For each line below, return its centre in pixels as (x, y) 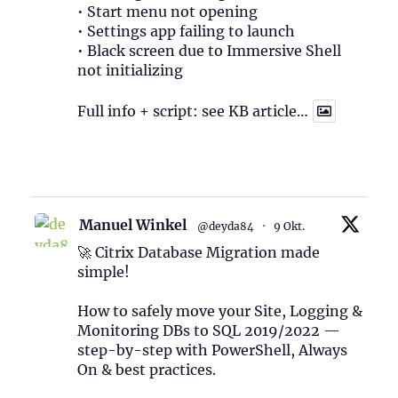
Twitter (207, 167)
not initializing (131, 71)
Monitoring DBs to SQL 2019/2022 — (209, 331)
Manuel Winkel (133, 225)
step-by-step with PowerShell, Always (213, 350)
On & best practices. (147, 370)
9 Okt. (290, 227)
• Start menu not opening (168, 12)
